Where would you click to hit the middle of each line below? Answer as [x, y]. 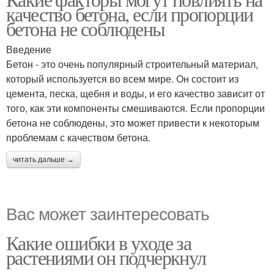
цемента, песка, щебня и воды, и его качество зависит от [135, 93]
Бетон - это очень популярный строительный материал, [132, 64]
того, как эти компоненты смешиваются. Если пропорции [135, 108]
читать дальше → [43, 160]
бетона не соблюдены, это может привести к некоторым [133, 123]
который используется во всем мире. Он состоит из [122, 79]
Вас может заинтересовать [108, 213]
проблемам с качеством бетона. [78, 137]
